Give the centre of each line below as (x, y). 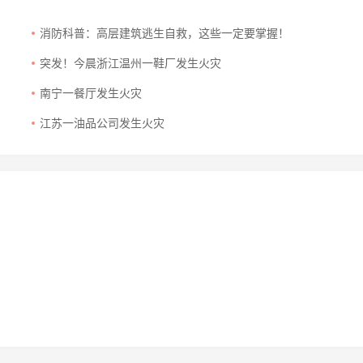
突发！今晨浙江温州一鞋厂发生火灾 (130, 64)
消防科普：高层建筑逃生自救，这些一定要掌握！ (164, 34)
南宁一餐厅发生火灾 (91, 94)
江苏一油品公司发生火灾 (102, 124)
